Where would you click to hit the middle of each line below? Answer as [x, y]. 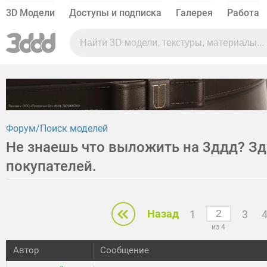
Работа [243, 13]
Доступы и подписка [115, 13]
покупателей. [51, 167]
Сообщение [125, 251]
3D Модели [30, 13]
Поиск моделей [74, 129]
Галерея [194, 13]
